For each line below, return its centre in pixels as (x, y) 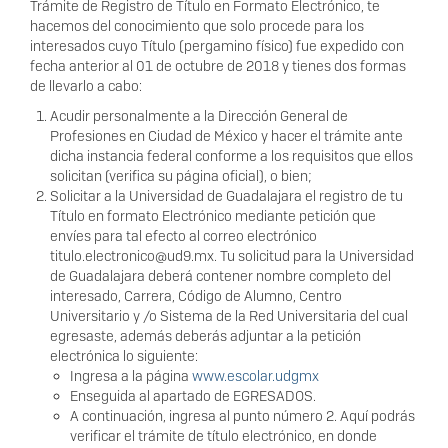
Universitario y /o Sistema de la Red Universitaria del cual (229, 316)
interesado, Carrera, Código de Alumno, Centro (196, 296)
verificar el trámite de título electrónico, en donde (223, 436)
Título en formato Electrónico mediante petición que (213, 216)
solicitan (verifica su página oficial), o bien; (181, 176)
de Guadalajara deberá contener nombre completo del (220, 276)
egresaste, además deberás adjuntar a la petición (205, 336)
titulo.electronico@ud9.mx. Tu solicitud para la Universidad (232, 256)
